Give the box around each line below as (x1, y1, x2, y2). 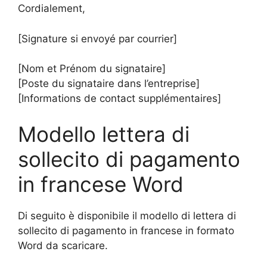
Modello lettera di (18, 121, 190, 147)
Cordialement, (18, 2, 85, 14)
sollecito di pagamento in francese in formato (18, 224, 234, 237)
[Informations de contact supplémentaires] (18, 92, 221, 104)
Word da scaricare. (18, 239, 108, 252)
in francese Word (18, 171, 184, 197)
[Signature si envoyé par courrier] (18, 32, 177, 45)
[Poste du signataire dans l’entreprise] (18, 77, 200, 89)
